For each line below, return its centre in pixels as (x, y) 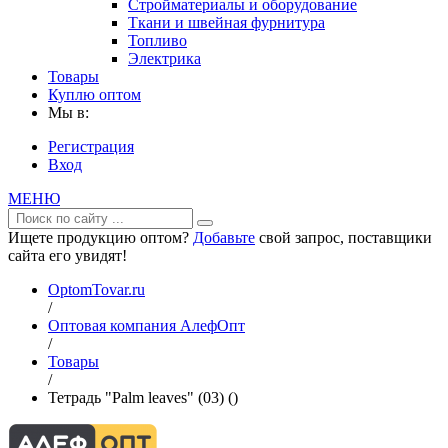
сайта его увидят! (67, 255)
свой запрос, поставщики (343, 237)
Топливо (157, 40)
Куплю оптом (94, 94)
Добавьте (224, 237)
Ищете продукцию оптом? (100, 237)
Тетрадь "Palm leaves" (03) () (143, 397)
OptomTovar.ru (96, 289)
